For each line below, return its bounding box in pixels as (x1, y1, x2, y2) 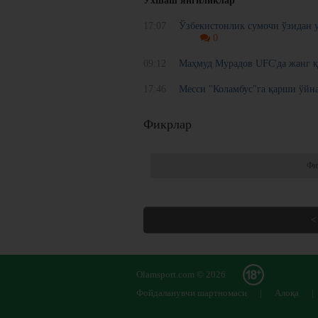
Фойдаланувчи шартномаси (136, 287, 247, 299)
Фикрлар (143, 117, 192, 132)
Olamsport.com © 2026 (136, 269, 226, 280)
